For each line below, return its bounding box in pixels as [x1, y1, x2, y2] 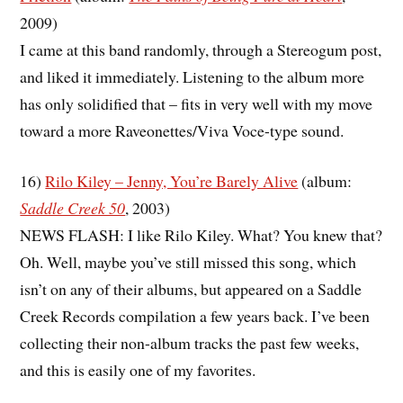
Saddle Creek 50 [20, 197, 126, 219]
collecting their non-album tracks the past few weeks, [20, 332, 360, 354]
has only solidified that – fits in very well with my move [20, 92, 373, 114]
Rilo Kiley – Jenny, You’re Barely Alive [45, 170, 299, 193]
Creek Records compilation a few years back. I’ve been [20, 305, 371, 327]
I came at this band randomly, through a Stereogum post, [20, 38, 382, 60]
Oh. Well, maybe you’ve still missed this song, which [20, 251, 357, 273]
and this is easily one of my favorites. [20, 359, 256, 381]
